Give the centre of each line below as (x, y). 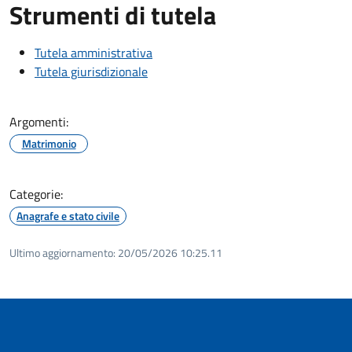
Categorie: (36, 194)
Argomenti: (39, 121)
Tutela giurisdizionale (91, 71)
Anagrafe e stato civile (68, 215)
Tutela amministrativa (93, 52)
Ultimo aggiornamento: (62, 252)
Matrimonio (49, 143)
